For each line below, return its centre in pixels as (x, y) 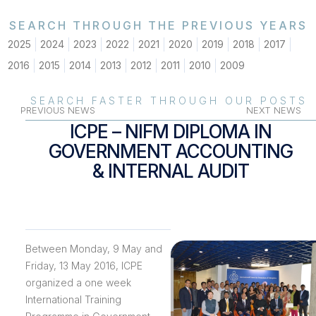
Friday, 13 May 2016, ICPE (84, 266)
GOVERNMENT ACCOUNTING (170, 151)
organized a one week (78, 283)
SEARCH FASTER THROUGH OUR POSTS (169, 101)
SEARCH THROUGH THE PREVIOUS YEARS (158, 26)
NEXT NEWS (273, 110)
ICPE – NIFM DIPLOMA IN (170, 131)
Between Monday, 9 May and (93, 249)
